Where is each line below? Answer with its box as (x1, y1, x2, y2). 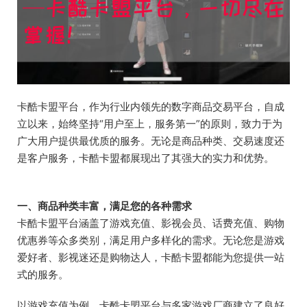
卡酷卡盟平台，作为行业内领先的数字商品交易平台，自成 (17, 100, 284, 114)
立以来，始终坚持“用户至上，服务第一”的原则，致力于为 (17, 117, 282, 131)
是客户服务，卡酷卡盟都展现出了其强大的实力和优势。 (17, 151, 274, 165)
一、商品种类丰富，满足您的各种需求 (17, 199, 192, 213)
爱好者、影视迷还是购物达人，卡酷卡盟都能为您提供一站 (17, 251, 284, 265)
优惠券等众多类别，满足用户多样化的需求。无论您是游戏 (17, 234, 284, 247)
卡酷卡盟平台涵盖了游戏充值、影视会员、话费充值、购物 (17, 217, 284, 230)
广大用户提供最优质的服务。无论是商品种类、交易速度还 (17, 134, 284, 148)
